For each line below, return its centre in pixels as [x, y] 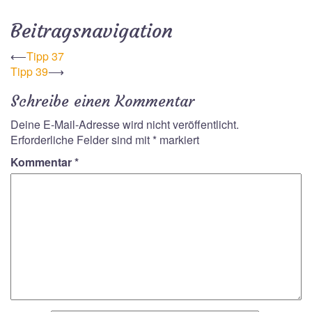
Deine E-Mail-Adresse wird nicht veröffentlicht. [125, 124]
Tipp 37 [45, 56]
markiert [178, 140]
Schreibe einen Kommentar [102, 101]
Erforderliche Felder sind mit [81, 140]
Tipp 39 [29, 71]
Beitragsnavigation [92, 31]
